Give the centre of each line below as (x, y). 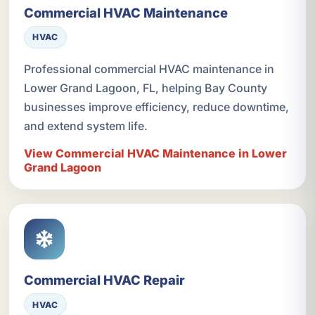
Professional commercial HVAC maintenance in (149, 69)
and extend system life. (85, 126)
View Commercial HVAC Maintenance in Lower (155, 154)
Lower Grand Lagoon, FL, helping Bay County (145, 88)
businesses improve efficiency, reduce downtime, (156, 107)
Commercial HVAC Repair (104, 280)
